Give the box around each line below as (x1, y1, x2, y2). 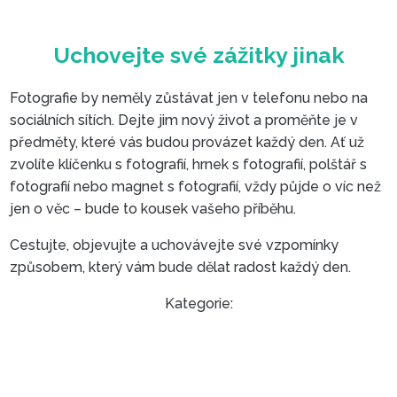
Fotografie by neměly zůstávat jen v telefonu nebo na (10, 89, 369, 106)
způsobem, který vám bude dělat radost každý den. (10, 258, 352, 276)
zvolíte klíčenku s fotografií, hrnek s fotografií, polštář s (10, 155, 368, 173)
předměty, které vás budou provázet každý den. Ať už (10, 133, 365, 151)
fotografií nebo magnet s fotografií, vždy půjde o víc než (10, 177, 382, 195)
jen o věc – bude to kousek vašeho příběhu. (10, 199, 297, 217)
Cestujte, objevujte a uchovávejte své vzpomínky (10, 236, 339, 253)
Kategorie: (164, 294, 233, 312)
